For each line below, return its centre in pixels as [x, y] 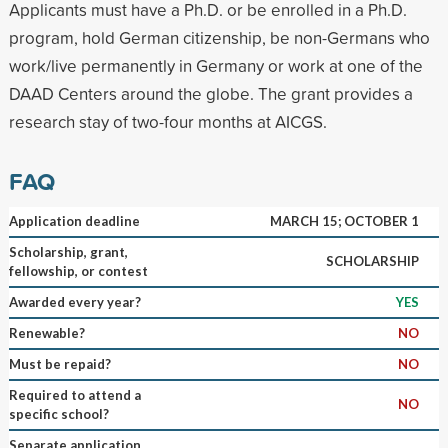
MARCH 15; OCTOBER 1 [344, 220]
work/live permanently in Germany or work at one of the [215, 65]
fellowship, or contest [78, 270]
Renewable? [46, 332]
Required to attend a [74, 394]
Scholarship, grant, [68, 251]
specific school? [58, 413]
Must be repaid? [59, 363]
